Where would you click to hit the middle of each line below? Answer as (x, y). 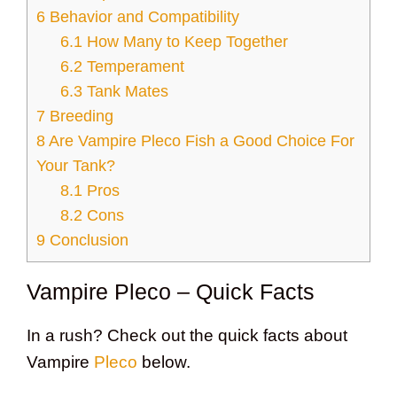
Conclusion (87, 241)
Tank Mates (126, 92)
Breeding (79, 117)
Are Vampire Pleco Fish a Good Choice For (200, 141)
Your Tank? (76, 166)
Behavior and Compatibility (142, 17)
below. (164, 362)
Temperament (134, 67)
